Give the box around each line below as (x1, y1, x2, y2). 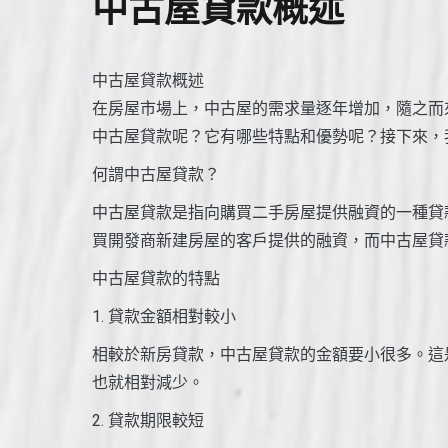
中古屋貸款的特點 (92, 268, 220, 288)
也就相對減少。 (92, 372, 204, 392)
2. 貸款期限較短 (92, 410, 204, 430)
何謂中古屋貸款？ (92, 164, 220, 184)
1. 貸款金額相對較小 (92, 306, 236, 326)
